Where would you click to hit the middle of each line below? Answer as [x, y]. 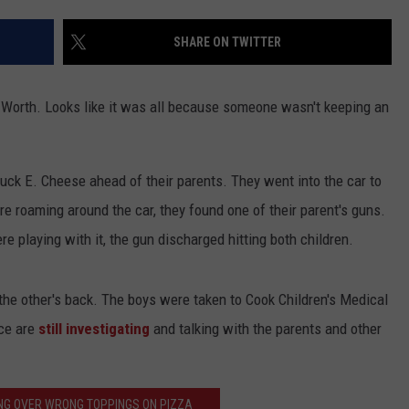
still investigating [96, 329]
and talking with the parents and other [267, 329]
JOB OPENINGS [157, 37]
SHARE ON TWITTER [227, 42]
